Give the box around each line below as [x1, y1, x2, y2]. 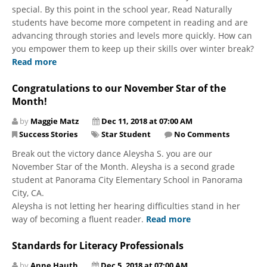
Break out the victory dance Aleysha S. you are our [12, 147, 212, 159]
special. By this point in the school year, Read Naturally [12, 3, 232, 15]
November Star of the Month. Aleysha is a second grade [12, 160, 235, 172]
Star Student [101, 128, 151, 139]
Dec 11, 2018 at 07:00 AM [101, 115, 193, 126]
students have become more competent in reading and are [12, 16, 248, 28]
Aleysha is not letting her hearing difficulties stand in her [12, 200, 240, 212]
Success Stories [19, 128, 77, 139]
